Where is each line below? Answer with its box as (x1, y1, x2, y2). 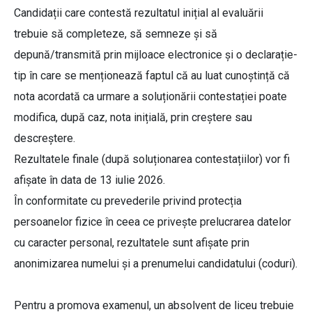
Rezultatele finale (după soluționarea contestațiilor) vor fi (14, 153, 290, 166)
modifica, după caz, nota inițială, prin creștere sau (14, 111, 252, 125)
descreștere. (14, 132, 75, 146)
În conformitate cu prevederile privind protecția (14, 194, 242, 208)
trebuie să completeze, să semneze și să (14, 27, 217, 41)
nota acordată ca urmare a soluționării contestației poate (14, 90, 287, 104)
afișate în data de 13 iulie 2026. (14, 173, 165, 187)
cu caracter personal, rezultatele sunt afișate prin (14, 236, 249, 250)
